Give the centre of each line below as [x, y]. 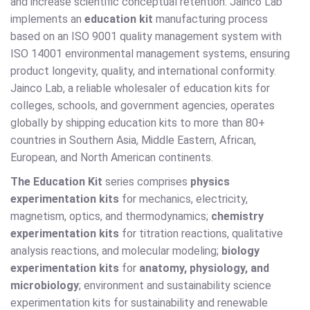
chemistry [237, 217]
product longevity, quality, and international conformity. [143, 71]
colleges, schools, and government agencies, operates [143, 106]
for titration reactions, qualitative [201, 234]
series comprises [146, 182]
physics [210, 182]
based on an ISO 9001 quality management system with [146, 37]
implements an [47, 19]
